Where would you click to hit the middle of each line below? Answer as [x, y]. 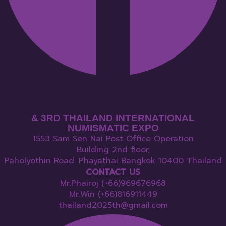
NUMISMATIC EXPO [113, 128]
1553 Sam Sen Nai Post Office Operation [113, 139]
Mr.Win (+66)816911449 [113, 194]
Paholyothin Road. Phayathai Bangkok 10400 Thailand [113, 161]
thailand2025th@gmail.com [113, 206]
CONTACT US [113, 172]
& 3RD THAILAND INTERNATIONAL [113, 118]
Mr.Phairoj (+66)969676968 [113, 183]
